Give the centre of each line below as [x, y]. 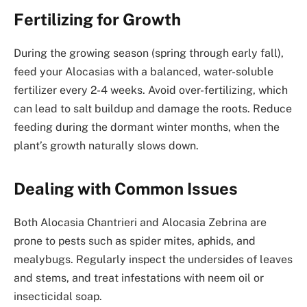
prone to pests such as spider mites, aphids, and [135, 241]
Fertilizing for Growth [97, 19]
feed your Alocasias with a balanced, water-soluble [144, 71]
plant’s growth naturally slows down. [106, 145]
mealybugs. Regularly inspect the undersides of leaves [153, 259]
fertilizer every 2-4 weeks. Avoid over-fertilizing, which [151, 90]
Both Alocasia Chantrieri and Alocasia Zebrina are [140, 222]
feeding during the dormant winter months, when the [147, 127]
